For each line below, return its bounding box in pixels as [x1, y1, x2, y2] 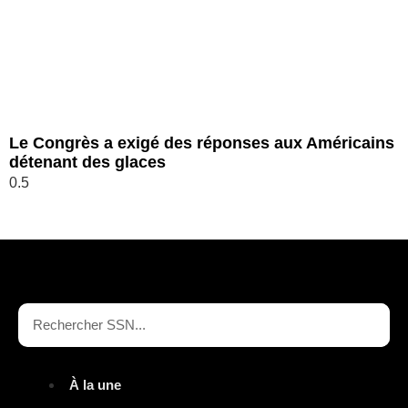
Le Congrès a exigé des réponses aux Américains [9, 133, 394, 152]
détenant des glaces [9, 152, 166, 171]
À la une [69, 376, 121, 393]
